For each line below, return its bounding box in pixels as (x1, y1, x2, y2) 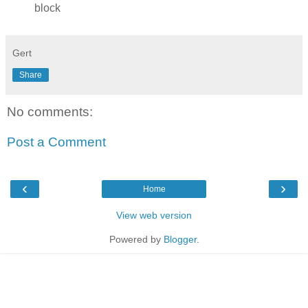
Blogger (163, 234, 197, 245)
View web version (116, 210, 192, 221)
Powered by (109, 234, 164, 245)
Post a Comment (7, 134, 106, 149)
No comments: (7, 104, 93, 120)
